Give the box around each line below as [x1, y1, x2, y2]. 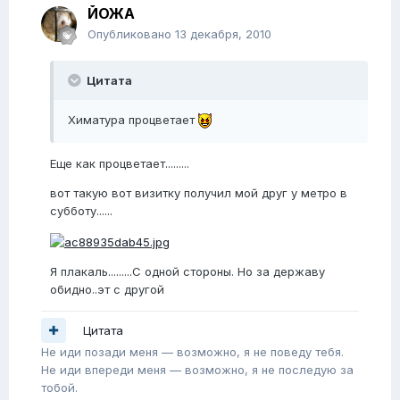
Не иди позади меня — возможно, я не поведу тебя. [41, 345, 344, 360]
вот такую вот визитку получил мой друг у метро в [50, 186, 347, 201]
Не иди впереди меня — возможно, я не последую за [41, 362, 354, 378]
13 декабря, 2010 [175, 27, 271, 42]
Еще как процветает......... [50, 156, 189, 171]
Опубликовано [87, 27, 175, 42]
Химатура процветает [68, 112, 198, 128]
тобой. [41, 380, 78, 396]
